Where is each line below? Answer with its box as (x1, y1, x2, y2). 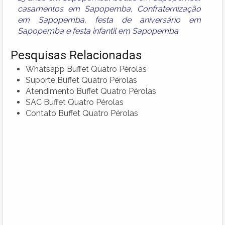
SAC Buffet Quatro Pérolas (26, 97, 124, 107)
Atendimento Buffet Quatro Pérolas (26, 86, 156, 96)
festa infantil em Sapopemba (72, 26, 178, 36)
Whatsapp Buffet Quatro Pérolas (26, 64, 147, 74)
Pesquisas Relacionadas (11, 48, 142, 62)
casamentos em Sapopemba (18, 4, 131, 14)
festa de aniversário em (95, 15, 201, 25)
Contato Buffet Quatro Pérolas (26, 108, 138, 118)
